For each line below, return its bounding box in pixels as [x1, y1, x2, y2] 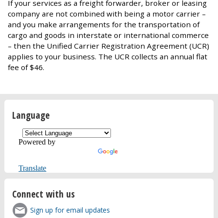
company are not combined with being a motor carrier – [8, 8, 206, 18]
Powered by [18, 138, 56, 146]
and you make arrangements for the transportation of [8, 19, 200, 29]
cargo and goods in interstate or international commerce [8, 30, 209, 40]
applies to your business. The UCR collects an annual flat [8, 51, 207, 61]
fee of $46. [8, 62, 44, 72]
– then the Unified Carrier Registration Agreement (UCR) [8, 40, 209, 51]
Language [12, 109, 50, 122]
